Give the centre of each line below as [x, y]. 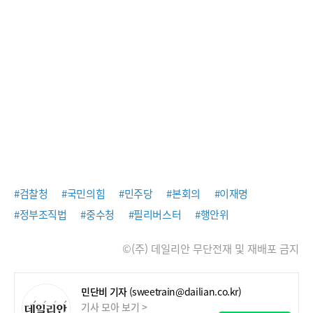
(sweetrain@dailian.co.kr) [185, 291]
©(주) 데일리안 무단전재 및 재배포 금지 [211, 248]
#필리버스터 [155, 214]
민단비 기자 [104, 291]
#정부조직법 [41, 214]
